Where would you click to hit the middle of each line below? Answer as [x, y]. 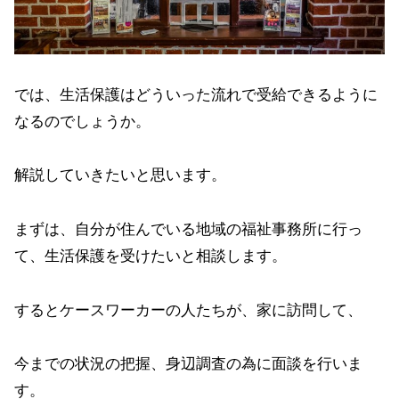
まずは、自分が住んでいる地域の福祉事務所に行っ [188, 229]
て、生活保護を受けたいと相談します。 [151, 256]
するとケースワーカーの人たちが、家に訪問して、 [188, 310]
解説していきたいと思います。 [120, 175]
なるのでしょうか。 [82, 121]
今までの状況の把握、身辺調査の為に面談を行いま [188, 364]
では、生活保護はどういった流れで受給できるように [196, 94]
